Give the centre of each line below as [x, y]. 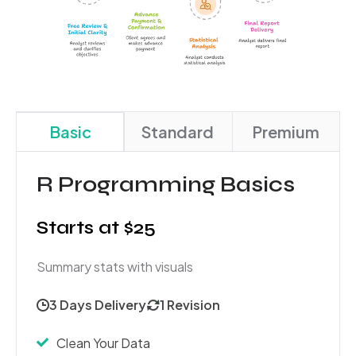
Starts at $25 [96, 227]
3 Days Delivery [98, 304]
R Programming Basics [166, 184]
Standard [178, 131]
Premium [285, 131]
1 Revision [190, 304]
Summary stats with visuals [115, 266]
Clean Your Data [103, 342]
